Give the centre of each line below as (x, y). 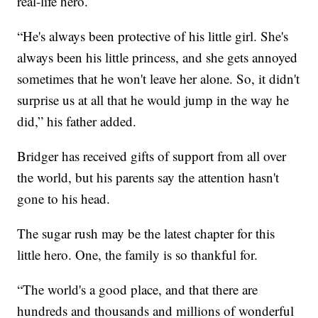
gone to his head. (64, 199)
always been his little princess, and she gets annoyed (158, 57)
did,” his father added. (77, 121)
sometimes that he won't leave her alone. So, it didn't (159, 79)
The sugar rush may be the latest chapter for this (146, 234)
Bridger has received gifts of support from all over (152, 156)
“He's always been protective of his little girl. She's (153, 36)
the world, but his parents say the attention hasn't (148, 177)
